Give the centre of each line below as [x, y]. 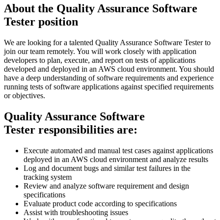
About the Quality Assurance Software [101, 9]
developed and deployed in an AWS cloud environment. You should [109, 69]
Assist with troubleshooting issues [76, 213]
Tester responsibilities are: [71, 130]
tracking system [48, 177]
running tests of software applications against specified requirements [109, 87]
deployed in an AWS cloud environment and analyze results [116, 160]
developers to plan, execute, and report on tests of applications [100, 60]
